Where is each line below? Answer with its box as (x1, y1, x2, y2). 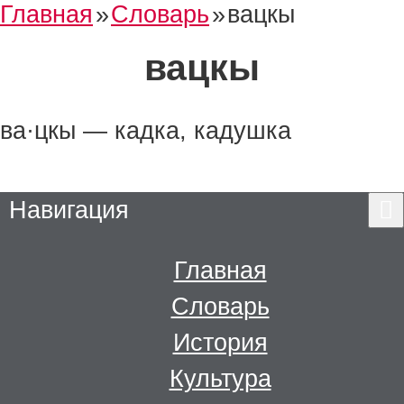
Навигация (9, 196, 129, 225)
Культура (169, 364, 271, 393)
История (172, 328, 268, 357)
